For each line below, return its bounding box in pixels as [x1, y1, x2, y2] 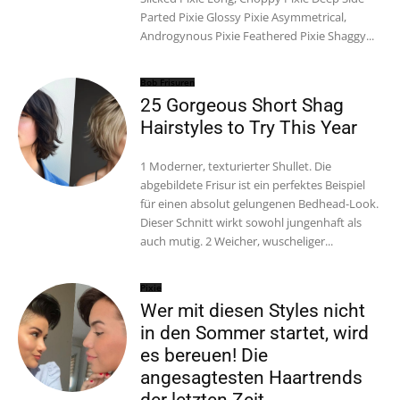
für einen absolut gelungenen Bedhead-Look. [140, 195, 379, 212]
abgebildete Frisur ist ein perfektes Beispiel [140, 176, 366, 193]
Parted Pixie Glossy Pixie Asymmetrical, [140, 8, 207, 25]
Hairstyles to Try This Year [140, 116, 358, 138]
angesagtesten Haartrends [140, 366, 363, 388]
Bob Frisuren [140, 75, 196, 88]
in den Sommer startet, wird [140, 321, 370, 344]
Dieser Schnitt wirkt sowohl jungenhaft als [140, 213, 362, 230]
